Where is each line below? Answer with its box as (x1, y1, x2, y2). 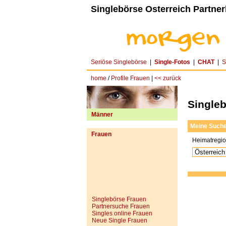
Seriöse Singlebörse (91, 59, 147, 66)
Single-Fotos (154, 59, 190, 66)
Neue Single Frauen (92, 217, 147, 224)
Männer (91, 111, 113, 118)
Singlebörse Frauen (92, 196, 146, 203)
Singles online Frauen (92, 210, 152, 217)
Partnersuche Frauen (92, 203, 150, 210)
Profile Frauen (111, 75, 150, 82)
